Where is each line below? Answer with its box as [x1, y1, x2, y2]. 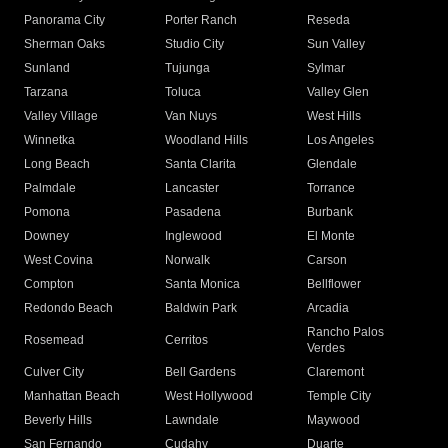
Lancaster [165, 181, 220, 196]
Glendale [306, 157, 357, 172]
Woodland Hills [165, 133, 249, 148]
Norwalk [165, 253, 211, 268]
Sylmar [306, 61, 345, 76]
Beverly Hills [24, 413, 92, 428]
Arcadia [306, 301, 349, 316]
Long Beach [24, 157, 90, 172]
